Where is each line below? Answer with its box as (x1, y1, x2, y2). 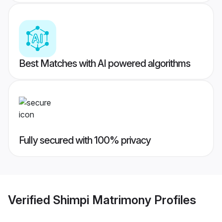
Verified (8, 192, 53, 207)
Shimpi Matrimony (53, 192, 151, 207)
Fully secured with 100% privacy (19, 134, 151, 147)
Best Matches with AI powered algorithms (19, 57, 190, 70)
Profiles (151, 192, 196, 207)
